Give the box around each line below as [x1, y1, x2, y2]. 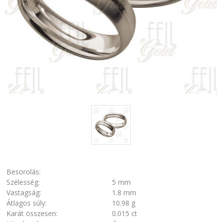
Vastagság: [6, 188, 41, 198]
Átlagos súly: [6, 198, 47, 208]
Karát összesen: [6, 209, 57, 219]
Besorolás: [6, 167, 41, 177]
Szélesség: [6, 177, 40, 187]
